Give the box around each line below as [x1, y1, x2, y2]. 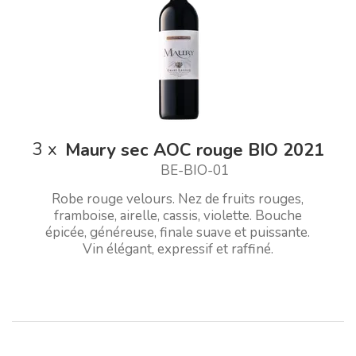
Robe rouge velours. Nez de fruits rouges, [52, 189, 304, 208]
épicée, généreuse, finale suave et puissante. [45, 222, 311, 242]
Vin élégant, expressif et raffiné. [82, 239, 273, 258]
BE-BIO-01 [160, 161, 229, 180]
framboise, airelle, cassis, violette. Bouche [53, 206, 302, 225]
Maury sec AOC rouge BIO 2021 [64, 137, 324, 162]
